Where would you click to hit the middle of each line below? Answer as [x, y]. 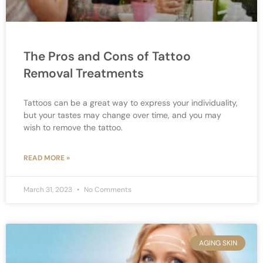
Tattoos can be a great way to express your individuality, [131, 102]
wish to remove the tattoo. [73, 127]
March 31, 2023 [49, 189]
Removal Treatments [84, 73]
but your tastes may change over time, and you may [122, 115]
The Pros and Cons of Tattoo [107, 56]
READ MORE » [47, 158]
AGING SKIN [218, 243]
